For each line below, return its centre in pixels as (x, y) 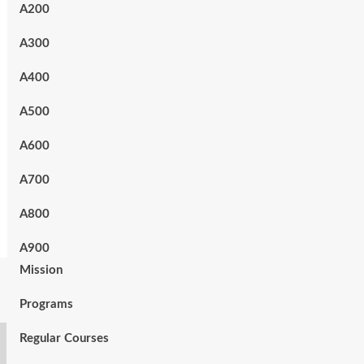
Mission (41, 270)
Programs (46, 304)
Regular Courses (64, 338)
